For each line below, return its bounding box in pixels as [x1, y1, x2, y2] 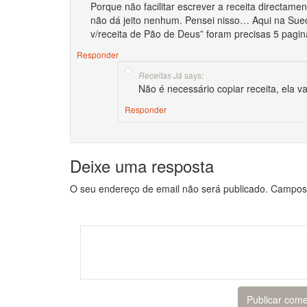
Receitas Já [138, 70, 182, 81]
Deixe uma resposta [70, 153, 214, 177]
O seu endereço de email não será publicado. [70, 182, 268, 195]
